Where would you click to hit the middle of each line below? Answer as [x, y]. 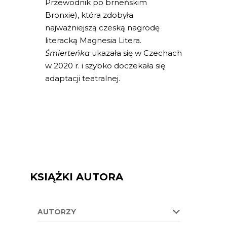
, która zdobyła [105, 15]
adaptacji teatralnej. [85, 78]
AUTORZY [57, 212]
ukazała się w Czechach [136, 53]
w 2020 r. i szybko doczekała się [105, 66]
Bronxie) [61, 15]
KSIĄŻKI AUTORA [77, 177]
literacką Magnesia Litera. [93, 40]
